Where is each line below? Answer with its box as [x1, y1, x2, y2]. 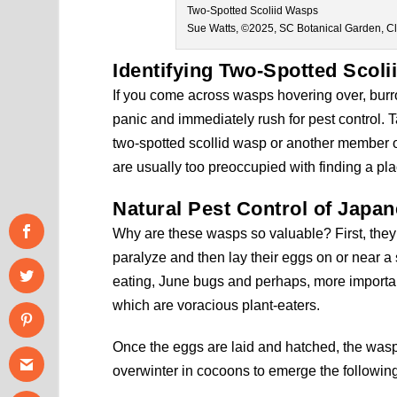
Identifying [113, 59, 220, 82]
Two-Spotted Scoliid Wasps [187, 4, 319, 18]
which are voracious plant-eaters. [113, 298, 321, 314]
